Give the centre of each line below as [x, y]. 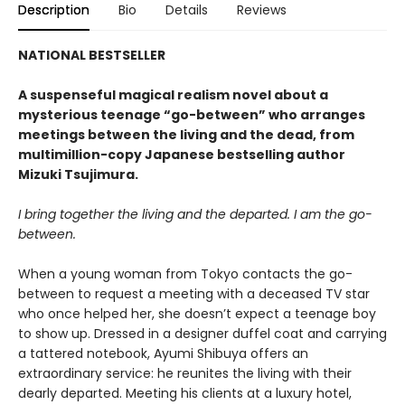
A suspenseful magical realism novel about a [173, 95]
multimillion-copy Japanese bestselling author [182, 155]
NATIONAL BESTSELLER [92, 55]
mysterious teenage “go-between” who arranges [192, 115]
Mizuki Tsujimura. [78, 174]
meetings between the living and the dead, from [186, 135]
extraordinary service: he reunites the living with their [185, 373]
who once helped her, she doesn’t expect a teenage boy [197, 314]
